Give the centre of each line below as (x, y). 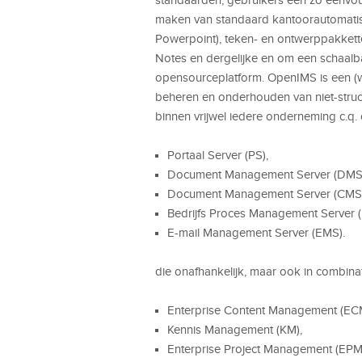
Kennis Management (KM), (235, 329)
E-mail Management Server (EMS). (256, 232)
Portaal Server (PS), (218, 155)
